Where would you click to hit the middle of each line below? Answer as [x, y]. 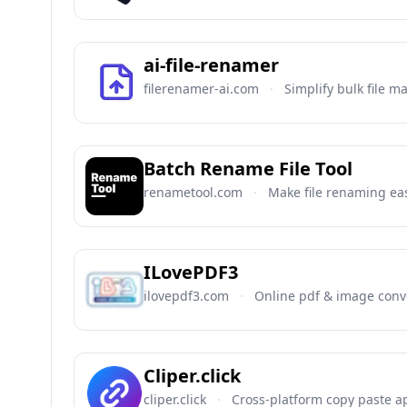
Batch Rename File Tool [248, 169]
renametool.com [193, 192]
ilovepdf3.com [186, 296]
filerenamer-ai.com [201, 89]
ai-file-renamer [211, 65]
